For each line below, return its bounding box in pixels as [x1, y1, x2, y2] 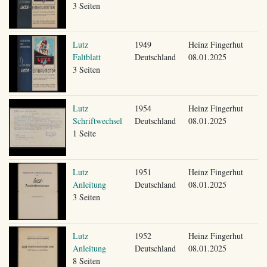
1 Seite [72, 127, 96, 139]
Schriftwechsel [72, 114, 122, 126]
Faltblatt [72, 51, 101, 63]
